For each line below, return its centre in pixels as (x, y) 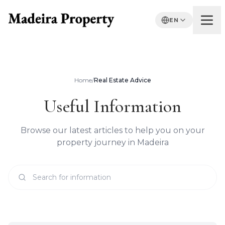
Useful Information (113, 106)
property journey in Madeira (113, 142)
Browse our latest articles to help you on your (113, 130)
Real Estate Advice (122, 80)
